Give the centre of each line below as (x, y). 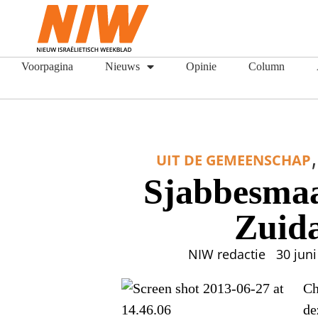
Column (267, 66)
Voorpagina (47, 66)
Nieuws (122, 66)
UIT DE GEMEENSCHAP (234, 160)
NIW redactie (227, 254)
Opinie (201, 66)
